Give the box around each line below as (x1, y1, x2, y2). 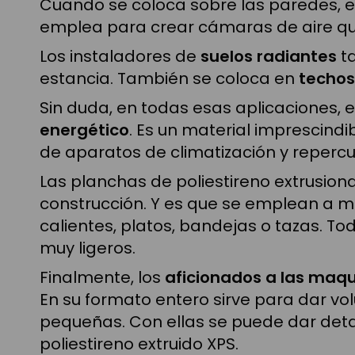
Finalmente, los (40, 265, 165, 288)
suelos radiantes (200, 44, 337, 67)
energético (40, 118, 129, 141)
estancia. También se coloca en (40, 67, 299, 90)
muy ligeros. (40, 236, 136, 259)
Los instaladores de (40, 44, 200, 67)
